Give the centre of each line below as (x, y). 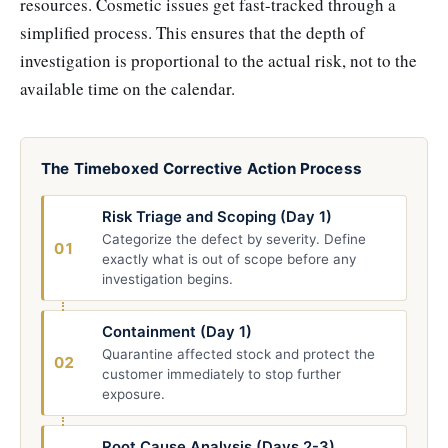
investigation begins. (168, 278)
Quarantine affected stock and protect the (239, 353)
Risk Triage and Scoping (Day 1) (217, 217)
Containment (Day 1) (177, 332)
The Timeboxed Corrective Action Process (201, 169)
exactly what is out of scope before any (229, 258)
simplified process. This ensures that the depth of (192, 32)
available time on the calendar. (127, 88)
